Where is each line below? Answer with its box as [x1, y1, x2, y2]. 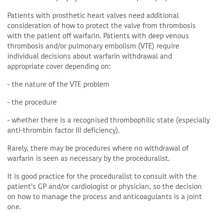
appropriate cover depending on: [7, 62, 110, 71]
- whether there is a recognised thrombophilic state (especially [7, 115, 210, 125]
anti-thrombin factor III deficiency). [7, 125, 120, 135]
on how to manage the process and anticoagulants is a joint [7, 192, 202, 201]
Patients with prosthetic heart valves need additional [7, 11, 179, 20]
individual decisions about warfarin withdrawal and [7, 51, 172, 61]
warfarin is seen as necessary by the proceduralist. [7, 154, 170, 163]
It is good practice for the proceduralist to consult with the [7, 171, 197, 181]
